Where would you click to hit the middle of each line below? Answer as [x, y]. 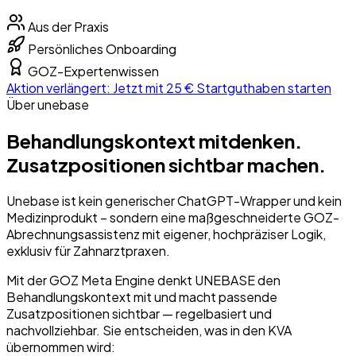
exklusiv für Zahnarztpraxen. [88, 251]
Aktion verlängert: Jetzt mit [86, 88]
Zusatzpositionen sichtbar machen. [166, 165]
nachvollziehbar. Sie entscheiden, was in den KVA [149, 331]
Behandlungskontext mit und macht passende [142, 297]
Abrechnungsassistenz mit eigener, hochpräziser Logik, [166, 234]
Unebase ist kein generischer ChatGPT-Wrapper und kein [174, 201]
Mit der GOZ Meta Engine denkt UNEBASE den [143, 281]
